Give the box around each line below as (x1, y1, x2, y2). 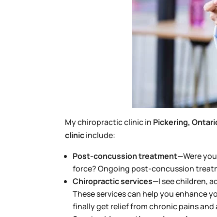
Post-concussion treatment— (73, 150, 184, 161)
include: (84, 129, 116, 140)
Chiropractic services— (73, 175, 159, 186)
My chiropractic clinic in (65, 116, 154, 127)
